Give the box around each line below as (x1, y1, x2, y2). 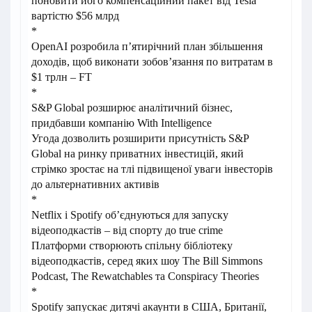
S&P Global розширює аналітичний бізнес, (31, 102, 233, 114)
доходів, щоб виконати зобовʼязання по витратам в (31, 56, 273, 68)
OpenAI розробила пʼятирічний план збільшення (31, 40, 263, 52)
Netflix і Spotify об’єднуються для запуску (31, 209, 228, 221)
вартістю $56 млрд (31, 10, 119, 22)
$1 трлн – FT (31, 71, 92, 83)
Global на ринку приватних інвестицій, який (31, 148, 244, 159)
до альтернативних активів (31, 178, 159, 190)
